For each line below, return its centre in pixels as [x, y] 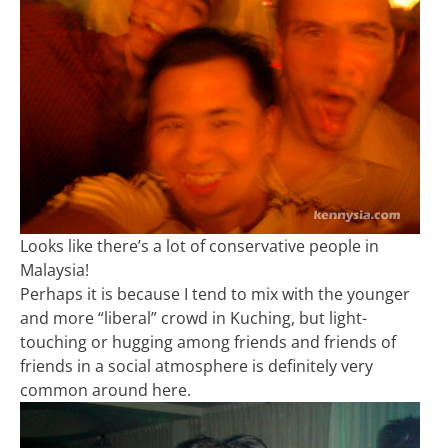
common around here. [105, 390]
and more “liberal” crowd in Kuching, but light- [193, 318]
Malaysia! [54, 270]
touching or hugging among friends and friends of [208, 342]
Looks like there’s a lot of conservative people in [199, 246]
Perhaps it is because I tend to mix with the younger [215, 294]
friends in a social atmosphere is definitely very [196, 366]
